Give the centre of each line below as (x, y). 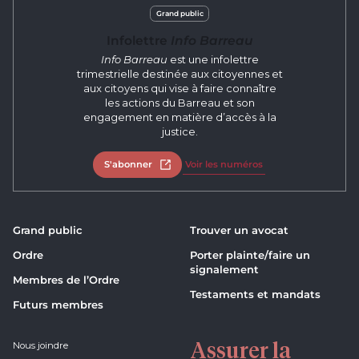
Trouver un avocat (239, 230)
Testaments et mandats (255, 294)
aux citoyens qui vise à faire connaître (179, 88)
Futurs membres (58, 305)
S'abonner (128, 164)
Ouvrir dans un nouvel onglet (228, 164)
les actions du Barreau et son (179, 102)
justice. (179, 131)
